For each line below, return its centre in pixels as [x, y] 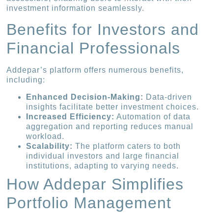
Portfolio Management [89, 203]
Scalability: [50, 146]
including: [26, 80]
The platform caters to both [127, 146]
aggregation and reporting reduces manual [110, 126]
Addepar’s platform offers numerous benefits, [95, 70]
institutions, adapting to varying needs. [103, 165]
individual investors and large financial [103, 156]
